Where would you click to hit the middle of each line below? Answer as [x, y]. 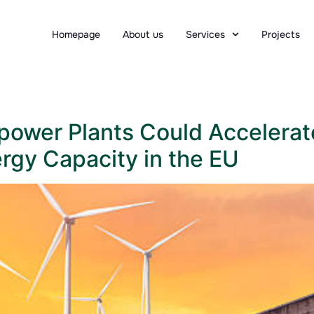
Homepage [76, 34]
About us [143, 34]
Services [206, 34]
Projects [281, 34]
